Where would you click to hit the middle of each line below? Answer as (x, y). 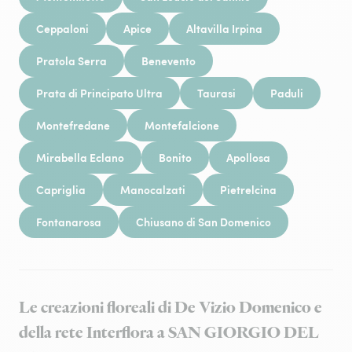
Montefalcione (182, 125)
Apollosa (248, 157)
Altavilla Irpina (224, 28)
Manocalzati (153, 189)
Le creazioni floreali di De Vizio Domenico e (170, 308)
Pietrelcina (248, 189)
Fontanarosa (69, 222)
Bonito (175, 157)
